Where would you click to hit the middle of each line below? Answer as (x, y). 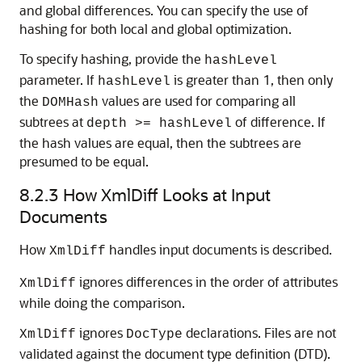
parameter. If (59, 80)
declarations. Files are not (259, 333)
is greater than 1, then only (252, 80)
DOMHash (70, 103)
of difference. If (279, 122)
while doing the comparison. (102, 303)
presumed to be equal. (84, 161)
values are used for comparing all (197, 101)
